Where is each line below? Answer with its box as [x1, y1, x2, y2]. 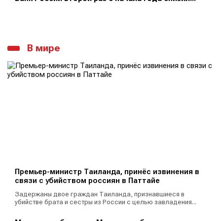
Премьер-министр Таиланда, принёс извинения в [15, 167, 199, 176]
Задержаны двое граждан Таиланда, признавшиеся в [15, 190, 184, 198]
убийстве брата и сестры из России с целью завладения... [15, 198, 196, 206]
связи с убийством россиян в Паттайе [15, 176, 160, 185]
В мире [27, 42, 60, 54]
